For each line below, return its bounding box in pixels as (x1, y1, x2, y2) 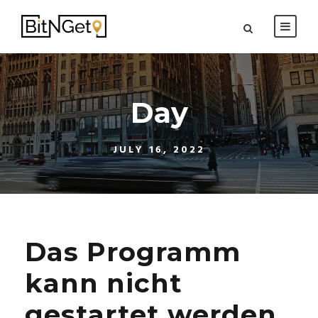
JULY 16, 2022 (113, 142, 205, 158)
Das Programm (25, 236, 241, 268)
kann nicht (25, 267, 182, 299)
